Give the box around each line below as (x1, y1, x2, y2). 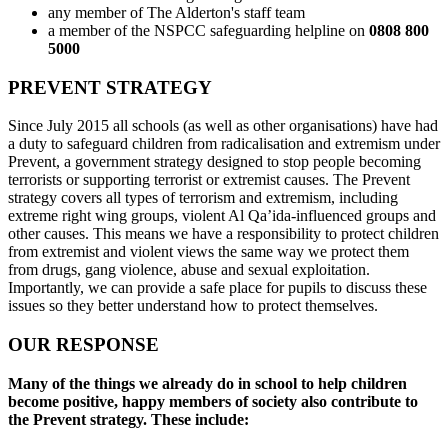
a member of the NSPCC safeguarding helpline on (48, 21, 369, 39)
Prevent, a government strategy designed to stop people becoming (8, 153, 421, 171)
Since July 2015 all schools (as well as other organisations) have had (8, 117, 438, 135)
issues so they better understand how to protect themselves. (8, 297, 382, 315)
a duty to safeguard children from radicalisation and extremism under (8, 135, 440, 153)
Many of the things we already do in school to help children (8, 374, 407, 392)
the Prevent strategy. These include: (8, 410, 249, 428)
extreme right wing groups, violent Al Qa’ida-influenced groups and (8, 207, 436, 225)
